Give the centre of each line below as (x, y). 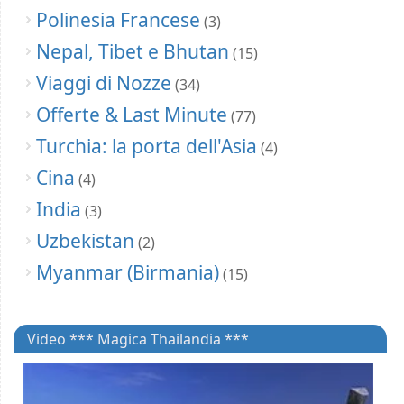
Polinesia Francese (118, 20)
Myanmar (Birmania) (128, 273)
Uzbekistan (85, 241)
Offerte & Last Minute (132, 115)
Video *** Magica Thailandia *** (138, 340)
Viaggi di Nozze (104, 83)
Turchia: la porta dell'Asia (147, 147)
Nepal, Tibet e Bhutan (133, 52)
